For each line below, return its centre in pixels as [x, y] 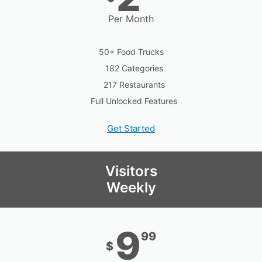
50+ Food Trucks [131, 52]
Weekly [131, 188]
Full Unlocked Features [134, 101]
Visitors [131, 171]
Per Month [131, 19]
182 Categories [134, 68]
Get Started [131, 129]
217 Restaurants [134, 85]
